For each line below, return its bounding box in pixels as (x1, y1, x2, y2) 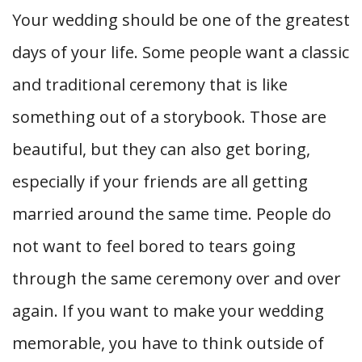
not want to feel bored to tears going (12, 235, 296, 257)
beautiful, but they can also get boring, (12, 138, 310, 160)
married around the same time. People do (12, 203, 331, 225)
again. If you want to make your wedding (12, 300, 324, 322)
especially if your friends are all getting (12, 170, 308, 192)
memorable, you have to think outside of (12, 332, 324, 354)
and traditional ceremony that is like (12, 74, 288, 95)
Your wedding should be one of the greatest (12, 9, 350, 31)
